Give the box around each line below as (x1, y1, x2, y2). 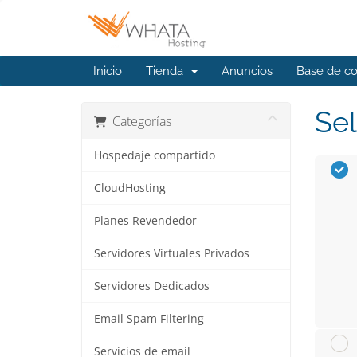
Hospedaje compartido (94, 148, 215, 163)
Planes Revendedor (94, 214, 197, 228)
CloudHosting (94, 181, 166, 195)
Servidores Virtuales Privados (94, 246, 249, 261)
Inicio (93, 64, 122, 78)
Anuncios (222, 64, 273, 78)
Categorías (106, 112, 171, 130)
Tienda (146, 64, 190, 78)
